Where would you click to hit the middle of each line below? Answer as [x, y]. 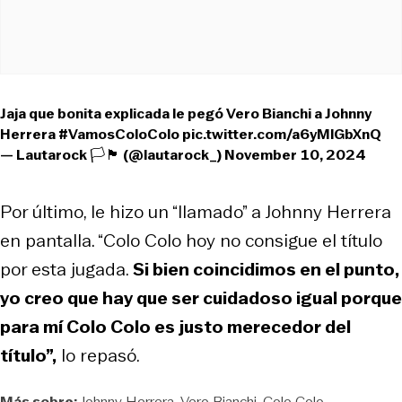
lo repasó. [98, 355]
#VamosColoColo [119, 134]
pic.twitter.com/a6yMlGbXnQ [282, 134]
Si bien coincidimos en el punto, [266, 269]
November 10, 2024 [295, 154]
